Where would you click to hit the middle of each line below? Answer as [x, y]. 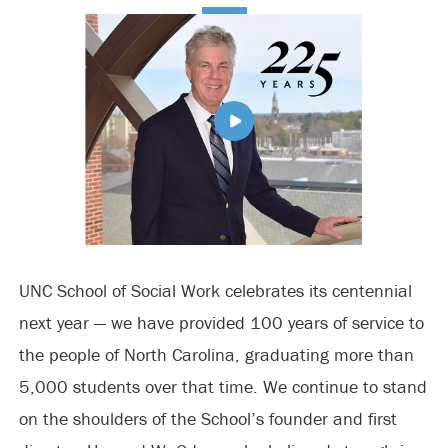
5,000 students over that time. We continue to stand [222, 386]
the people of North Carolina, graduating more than [216, 354]
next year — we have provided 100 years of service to [221, 322]
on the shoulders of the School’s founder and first [207, 418]
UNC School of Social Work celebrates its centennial [215, 290]
